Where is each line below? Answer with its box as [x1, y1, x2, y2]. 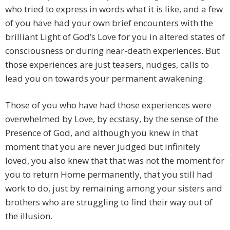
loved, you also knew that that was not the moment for [5, 155, 224, 167]
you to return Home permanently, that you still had [5, 168, 213, 181]
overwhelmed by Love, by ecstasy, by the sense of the [5, 113, 218, 125]
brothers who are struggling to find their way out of [5, 196, 213, 208]
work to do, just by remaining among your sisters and [5, 182, 222, 195]
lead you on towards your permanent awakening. [5, 72, 205, 85]
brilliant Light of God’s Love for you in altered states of [5, 31, 225, 43]
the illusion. [5, 210, 52, 222]
